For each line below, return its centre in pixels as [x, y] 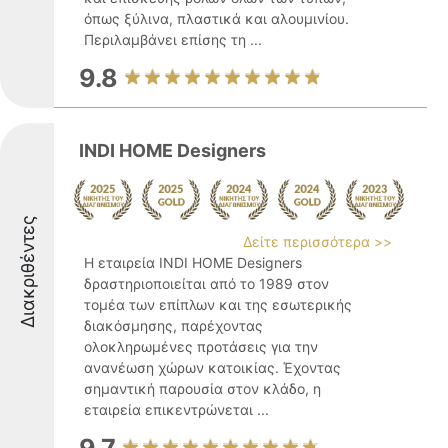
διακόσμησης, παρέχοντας [173, 325]
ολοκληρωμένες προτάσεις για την [201, 346]
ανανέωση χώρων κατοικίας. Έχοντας [212, 367]
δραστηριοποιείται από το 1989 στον [206, 283]
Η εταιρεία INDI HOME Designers [193, 262]
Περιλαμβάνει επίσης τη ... [173, 39]
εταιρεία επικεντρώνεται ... [176, 409]
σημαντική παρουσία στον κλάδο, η [202, 388]
